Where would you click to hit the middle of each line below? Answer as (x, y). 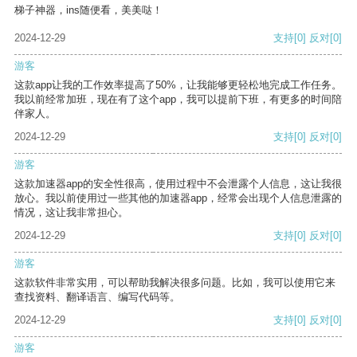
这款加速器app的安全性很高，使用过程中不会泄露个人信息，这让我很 (178, 184)
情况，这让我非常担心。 (71, 213)
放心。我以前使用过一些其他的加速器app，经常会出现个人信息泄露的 (178, 198)
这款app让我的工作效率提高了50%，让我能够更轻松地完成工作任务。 (178, 85)
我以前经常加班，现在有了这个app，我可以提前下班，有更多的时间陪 (178, 100)
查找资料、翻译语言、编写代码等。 (97, 297)
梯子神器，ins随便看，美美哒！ (88, 10)
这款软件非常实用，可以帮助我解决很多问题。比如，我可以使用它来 (175, 283)
